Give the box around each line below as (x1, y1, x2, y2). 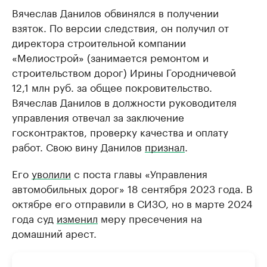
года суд (12, 210, 57, 226)
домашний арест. (12, 225, 97, 241)
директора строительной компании (12, 34, 186, 50)
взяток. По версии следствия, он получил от (12, 19, 229, 35)
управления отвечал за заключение (12, 108, 184, 125)
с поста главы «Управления (71, 165, 207, 181)
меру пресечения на (98, 210, 202, 226)
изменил (57, 210, 98, 226)
